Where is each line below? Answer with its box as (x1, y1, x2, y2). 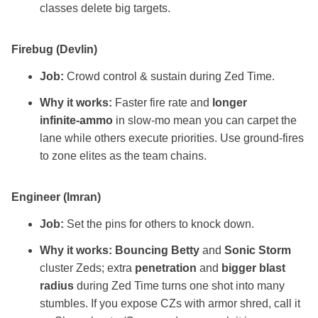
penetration (135, 262, 197, 275)
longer (212, 97, 247, 109)
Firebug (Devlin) (11, 43, 97, 56)
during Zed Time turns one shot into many (74, 280, 285, 292)
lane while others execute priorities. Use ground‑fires (40, 132, 304, 145)
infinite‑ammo (40, 114, 113, 127)
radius (40, 280, 74, 292)
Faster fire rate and (112, 97, 212, 109)
